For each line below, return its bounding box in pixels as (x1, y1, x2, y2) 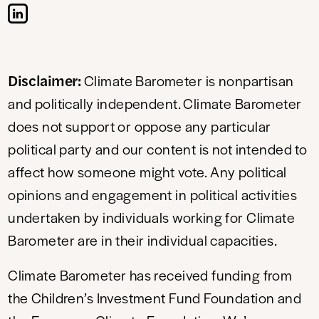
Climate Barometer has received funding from (8, 265, 293, 286)
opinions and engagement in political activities (8, 184, 297, 205)
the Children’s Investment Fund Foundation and (8, 288, 302, 308)
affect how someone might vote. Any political (8, 162, 287, 182)
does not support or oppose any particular (8, 116, 271, 137)
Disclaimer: (8, 69, 81, 91)
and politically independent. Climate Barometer (8, 93, 302, 114)
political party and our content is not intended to (8, 139, 308, 159)
